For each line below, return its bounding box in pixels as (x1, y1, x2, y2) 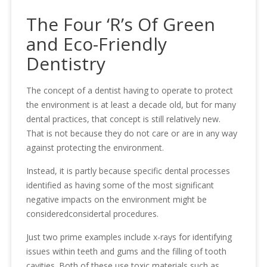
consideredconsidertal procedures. (26, 207, 159, 219)
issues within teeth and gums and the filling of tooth (26, 245, 227, 257)
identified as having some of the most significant (26, 179, 215, 191)
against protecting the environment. (26, 141, 164, 153)
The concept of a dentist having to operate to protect (26, 84, 234, 96)
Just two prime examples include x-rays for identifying (26, 231, 232, 243)
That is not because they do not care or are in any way (26, 127, 238, 139)
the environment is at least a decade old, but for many (26, 98, 237, 110)
